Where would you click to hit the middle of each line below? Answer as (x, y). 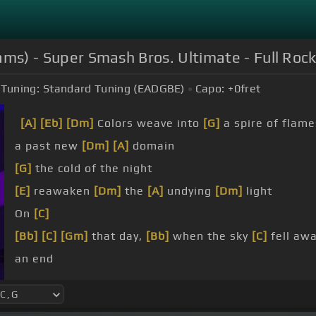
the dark (249, 281)
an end (34, 259)
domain (152, 146)
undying (189, 191)
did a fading (76, 281)
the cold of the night (92, 169)
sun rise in (174, 281)
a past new (48, 146)
